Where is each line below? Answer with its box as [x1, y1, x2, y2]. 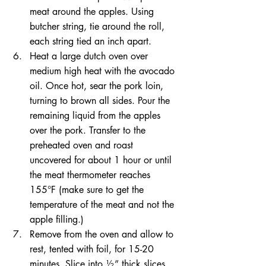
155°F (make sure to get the [30, 183, 147, 197]
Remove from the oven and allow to [30, 228, 176, 241]
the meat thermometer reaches [30, 169, 153, 182]
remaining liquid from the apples [30, 109, 163, 122]
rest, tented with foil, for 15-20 [30, 243, 157, 256]
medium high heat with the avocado [30, 65, 178, 78]
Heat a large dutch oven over [30, 50, 151, 63]
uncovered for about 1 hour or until [30, 154, 175, 167]
